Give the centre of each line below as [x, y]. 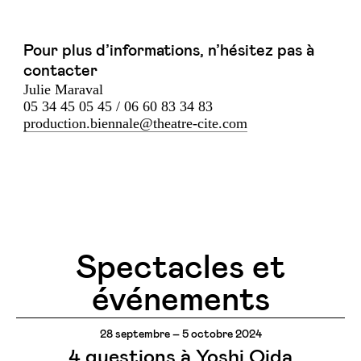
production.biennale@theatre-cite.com [135, 123]
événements [180, 301]
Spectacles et [180, 268]
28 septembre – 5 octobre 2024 [180, 334]
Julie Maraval [63, 89]
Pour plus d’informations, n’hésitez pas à [169, 50]
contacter [60, 71]
